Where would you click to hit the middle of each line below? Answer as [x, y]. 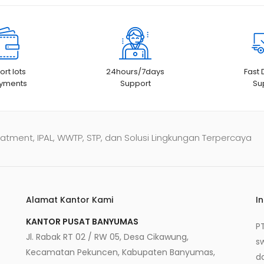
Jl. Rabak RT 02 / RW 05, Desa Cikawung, [107, 237]
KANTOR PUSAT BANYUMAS [82, 221]
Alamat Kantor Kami [70, 199]
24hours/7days [136, 71]
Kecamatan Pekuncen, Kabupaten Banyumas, [121, 252]
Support [135, 83]
